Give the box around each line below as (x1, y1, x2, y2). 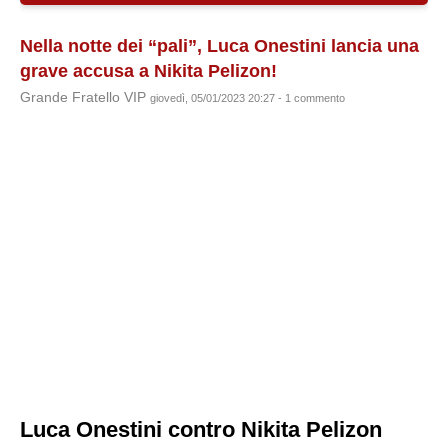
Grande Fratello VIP (20, 90, 150, 105)
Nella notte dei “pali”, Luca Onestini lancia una (20, 36, 419, 56)
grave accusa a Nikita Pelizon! (20, 61, 277, 81)
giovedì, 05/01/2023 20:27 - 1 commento (150, 92, 345, 104)
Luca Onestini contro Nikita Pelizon (20, 417, 382, 442)
